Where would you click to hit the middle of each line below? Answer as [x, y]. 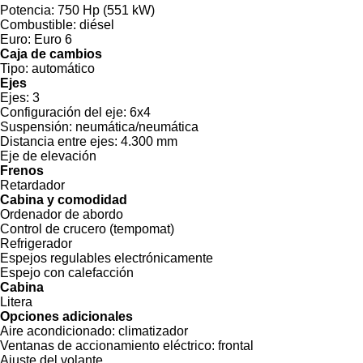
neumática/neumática [137, 126]
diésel [97, 24]
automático [63, 68]
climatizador [153, 331]
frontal [236, 345]
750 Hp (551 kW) [106, 10]
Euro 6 [53, 39]
